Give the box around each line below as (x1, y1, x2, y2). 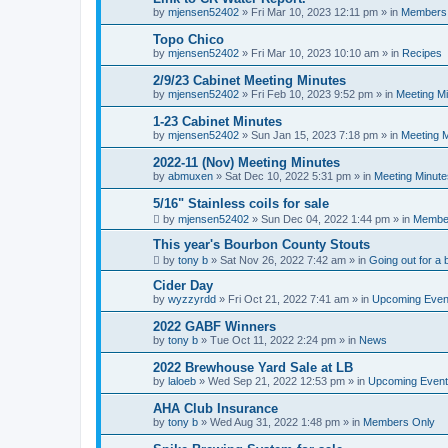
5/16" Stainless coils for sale (153, 196, 329, 211)
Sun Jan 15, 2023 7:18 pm (251, 129, 378, 141)
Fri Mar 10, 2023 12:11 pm (251, 6, 378, 18)
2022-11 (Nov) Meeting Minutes (153, 155, 340, 170)
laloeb (168, 375, 196, 387)
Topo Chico (153, 32, 224, 47)
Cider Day (153, 278, 213, 293)
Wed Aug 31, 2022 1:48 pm (210, 416, 340, 428)
